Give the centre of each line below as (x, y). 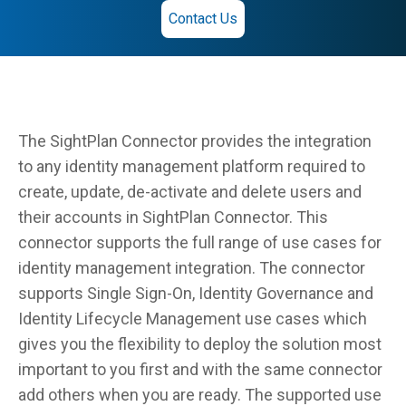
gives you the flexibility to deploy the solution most (200, 344)
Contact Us (203, 19)
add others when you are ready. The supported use (200, 395)
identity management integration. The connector (192, 268)
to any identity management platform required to (192, 166)
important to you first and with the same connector (200, 369)
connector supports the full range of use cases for (200, 242)
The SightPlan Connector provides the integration (195, 141)
